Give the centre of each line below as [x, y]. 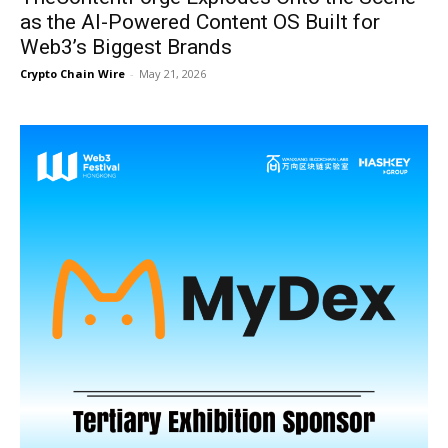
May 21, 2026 [172, 73]
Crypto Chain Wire [72, 73]
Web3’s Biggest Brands [126, 47]
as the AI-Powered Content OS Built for [200, 22]
